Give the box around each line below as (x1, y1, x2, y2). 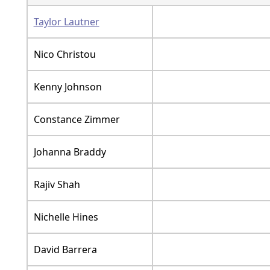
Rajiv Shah (33, 178, 80, 192)
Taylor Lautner (33, 15, 99, 29)
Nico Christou (33, 48, 96, 61)
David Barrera (33, 243, 97, 257)
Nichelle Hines (33, 210, 98, 224)
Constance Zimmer (33, 113, 120, 127)
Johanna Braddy (33, 145, 106, 159)
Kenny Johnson (33, 80, 102, 94)
